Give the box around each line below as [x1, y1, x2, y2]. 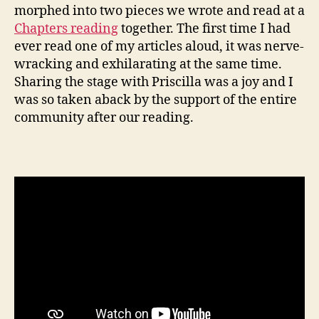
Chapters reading [14, 20, 118, 37]
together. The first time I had [118, 20, 291, 37]
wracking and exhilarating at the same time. [14, 56, 282, 73]
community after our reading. [14, 109, 194, 126]
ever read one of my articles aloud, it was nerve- [14, 38, 304, 55]
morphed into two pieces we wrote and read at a [14, 2, 305, 19]
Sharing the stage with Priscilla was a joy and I [14, 73, 293, 90]
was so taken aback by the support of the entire [14, 91, 297, 108]
